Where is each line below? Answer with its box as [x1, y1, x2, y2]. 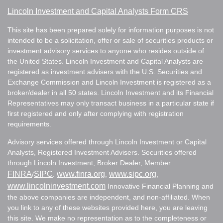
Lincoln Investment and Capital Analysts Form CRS [7, 6, 188, 15]
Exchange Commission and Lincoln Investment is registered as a [7, 78, 211, 86]
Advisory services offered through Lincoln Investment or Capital [7, 137, 207, 146]
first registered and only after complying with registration [7, 109, 184, 117]
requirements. [7, 119, 51, 128]
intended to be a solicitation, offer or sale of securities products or [7, 36, 213, 44]
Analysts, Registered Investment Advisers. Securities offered [7, 148, 197, 156]
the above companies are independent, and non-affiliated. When [7, 193, 210, 201]
